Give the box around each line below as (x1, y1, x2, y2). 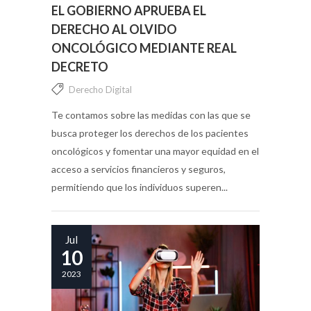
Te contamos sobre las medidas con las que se (51, 108, 251, 121)
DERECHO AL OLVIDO (51, 21, 177, 37)
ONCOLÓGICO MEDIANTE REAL (51, 40, 237, 56)
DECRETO (51, 58, 108, 74)
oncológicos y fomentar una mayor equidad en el (51, 144, 259, 157)
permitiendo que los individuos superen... (51, 180, 228, 193)
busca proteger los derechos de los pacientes (51, 126, 249, 139)
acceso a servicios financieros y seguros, (51, 162, 226, 175)
